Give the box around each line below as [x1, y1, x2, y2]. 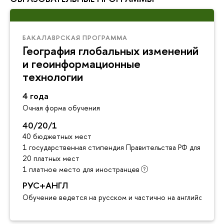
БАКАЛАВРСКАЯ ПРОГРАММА [22, 32, 127, 42]
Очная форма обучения [22, 103, 100, 113]
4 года [22, 90, 48, 102]
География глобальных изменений [22, 42, 198, 58]
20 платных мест [22, 153, 79, 163]
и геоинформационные [22, 55, 140, 71]
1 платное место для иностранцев [22, 164, 139, 174]
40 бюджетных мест [22, 131, 91, 141]
